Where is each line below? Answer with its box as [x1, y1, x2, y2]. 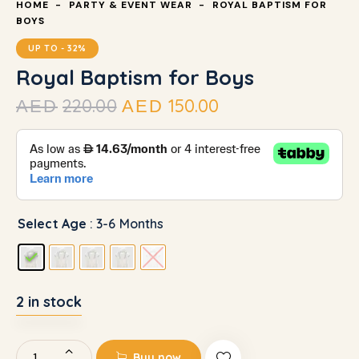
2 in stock [16, 292, 82, 311]
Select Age [18, 215, 87, 232]
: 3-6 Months [90, 215, 164, 232]
